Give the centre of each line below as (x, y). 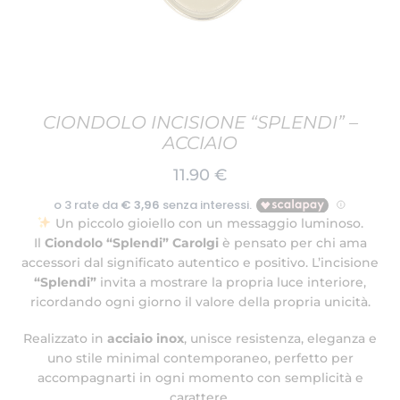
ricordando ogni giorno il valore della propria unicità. (200, 302)
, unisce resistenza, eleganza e (280, 338)
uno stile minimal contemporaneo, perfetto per (200, 358)
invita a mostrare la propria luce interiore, (231, 282)
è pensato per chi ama (292, 243)
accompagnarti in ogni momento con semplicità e (200, 377)
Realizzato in (65, 338)
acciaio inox (146, 338)
